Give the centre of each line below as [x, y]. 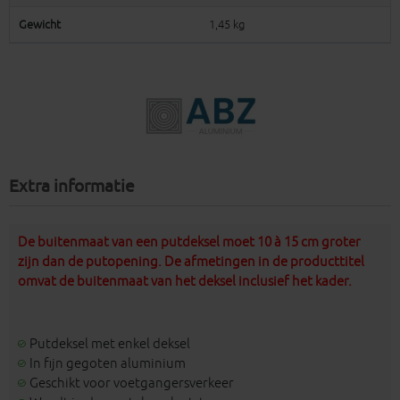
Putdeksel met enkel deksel [110, 344]
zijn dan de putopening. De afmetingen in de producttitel [191, 262]
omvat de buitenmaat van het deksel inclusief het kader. [185, 282]
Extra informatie [72, 187]
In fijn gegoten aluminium [108, 363]
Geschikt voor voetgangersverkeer [132, 383]
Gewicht [40, 25]
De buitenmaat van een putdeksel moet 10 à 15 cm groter [189, 243]
